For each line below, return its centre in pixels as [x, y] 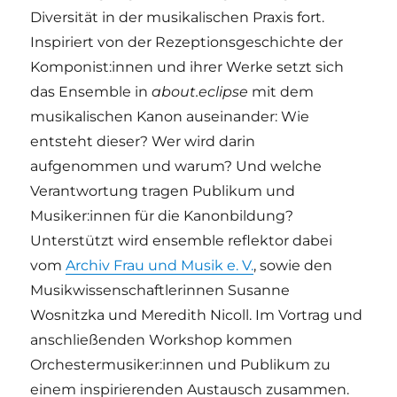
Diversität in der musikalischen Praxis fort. [178, 17]
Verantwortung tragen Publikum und [163, 191]
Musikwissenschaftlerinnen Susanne [160, 290]
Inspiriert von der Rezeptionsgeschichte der [187, 42]
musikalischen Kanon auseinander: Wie [170, 116]
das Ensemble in [91, 91]
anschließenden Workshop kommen [162, 339]
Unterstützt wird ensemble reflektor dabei [182, 240]
